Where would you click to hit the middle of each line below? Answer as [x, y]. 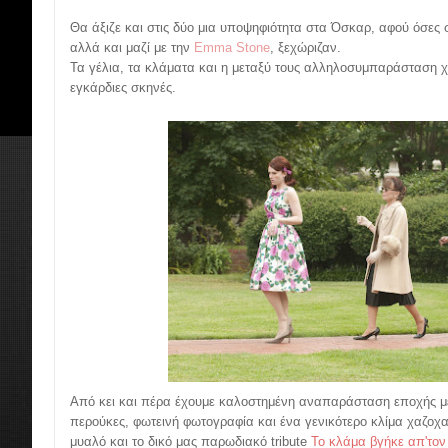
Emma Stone [232, 48]
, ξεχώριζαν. [305, 48]
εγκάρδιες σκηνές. [123, 88]
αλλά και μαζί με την [132, 48]
